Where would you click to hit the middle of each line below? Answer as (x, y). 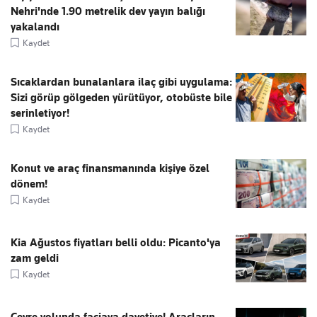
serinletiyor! (40, 113)
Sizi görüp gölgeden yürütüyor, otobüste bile (121, 97)
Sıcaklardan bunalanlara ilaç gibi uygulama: (121, 82)
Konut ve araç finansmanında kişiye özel (110, 168)
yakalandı (35, 27)
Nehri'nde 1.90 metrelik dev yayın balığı (108, 11)
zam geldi (35, 258)
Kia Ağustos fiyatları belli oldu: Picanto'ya (116, 242)
